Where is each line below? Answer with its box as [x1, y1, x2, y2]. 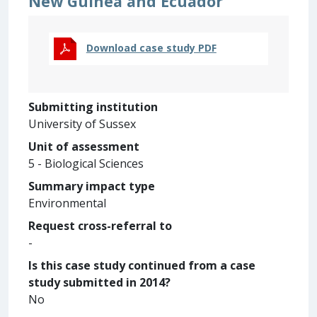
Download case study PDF [86, 41, 217, 54]
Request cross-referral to [28, 217, 172, 234]
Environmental [28, 195, 106, 211]
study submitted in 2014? [28, 274, 171, 290]
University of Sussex [28, 115, 136, 132]
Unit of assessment [28, 138, 139, 154]
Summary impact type [28, 178, 155, 194]
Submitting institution [28, 98, 158, 115]
